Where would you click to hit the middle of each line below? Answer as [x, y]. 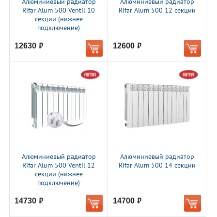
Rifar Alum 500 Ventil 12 [59, 165]
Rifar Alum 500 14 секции [157, 165]
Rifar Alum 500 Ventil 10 [59, 10]
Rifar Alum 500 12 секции [157, 10]
